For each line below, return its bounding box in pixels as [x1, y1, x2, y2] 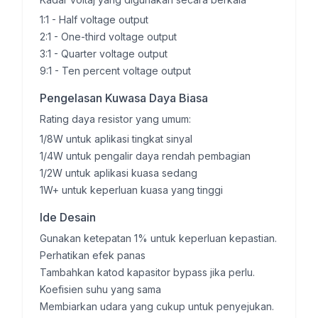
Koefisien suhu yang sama [40, 283, 161, 295]
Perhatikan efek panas [40, 249, 146, 261]
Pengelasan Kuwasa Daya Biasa [40, 91, 208, 105]
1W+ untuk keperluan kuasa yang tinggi [40, 184, 223, 196]
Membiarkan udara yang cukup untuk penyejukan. [40, 300, 274, 312]
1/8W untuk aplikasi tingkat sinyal [40, 133, 192, 145]
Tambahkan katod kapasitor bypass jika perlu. [40, 266, 255, 278]
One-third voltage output [61, 31, 177, 43]
